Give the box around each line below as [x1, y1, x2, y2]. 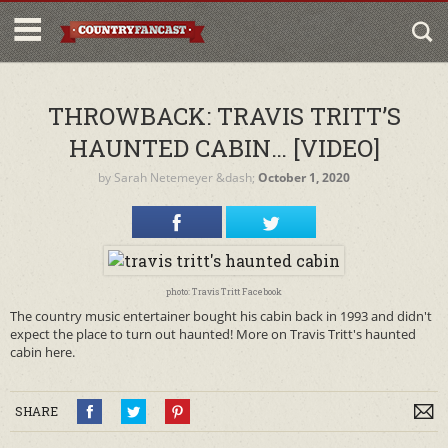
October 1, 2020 [258, 169, 350, 186]
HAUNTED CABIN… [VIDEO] [68, 132, 380, 164]
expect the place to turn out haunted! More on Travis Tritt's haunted [10, 325, 416, 343]
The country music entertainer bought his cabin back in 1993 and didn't [10, 307, 432, 325]
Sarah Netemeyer [114, 169, 213, 186]
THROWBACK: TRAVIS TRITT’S [47, 100, 401, 132]
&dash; [213, 169, 258, 186]
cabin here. [10, 343, 75, 361]
